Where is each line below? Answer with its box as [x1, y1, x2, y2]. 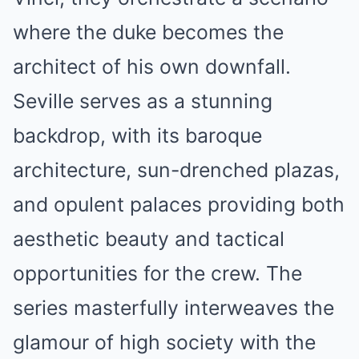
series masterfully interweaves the [13, 296, 334, 320]
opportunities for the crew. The [13, 261, 302, 285]
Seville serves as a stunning [13, 89, 272, 113]
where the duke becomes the [13, 20, 284, 44]
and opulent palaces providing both [13, 192, 345, 216]
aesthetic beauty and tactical [13, 227, 284, 251]
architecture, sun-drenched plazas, [13, 158, 340, 182]
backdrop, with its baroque [13, 123, 262, 147]
